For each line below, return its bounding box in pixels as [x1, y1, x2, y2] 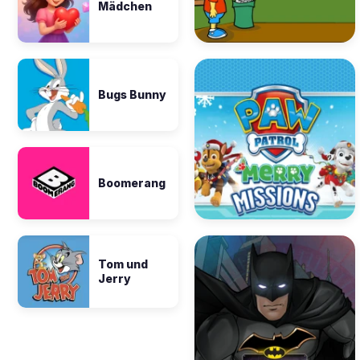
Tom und [98, 257, 148, 271]
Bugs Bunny [98, 88, 166, 101]
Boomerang [98, 176, 166, 190]
